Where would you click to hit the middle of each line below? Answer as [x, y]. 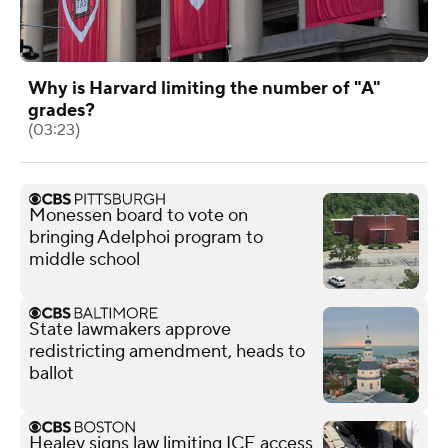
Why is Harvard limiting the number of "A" [204, 88]
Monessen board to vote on [138, 215]
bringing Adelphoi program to [146, 237]
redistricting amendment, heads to [167, 351]
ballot [51, 373]
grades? [61, 110]
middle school [84, 259]
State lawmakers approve [130, 329]
